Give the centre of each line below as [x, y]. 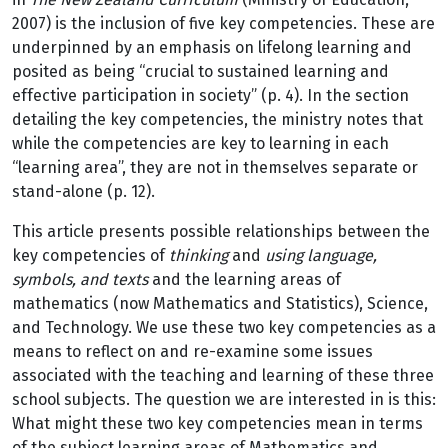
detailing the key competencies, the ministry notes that [217, 119]
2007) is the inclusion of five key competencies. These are [223, 23]
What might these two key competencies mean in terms [217, 423]
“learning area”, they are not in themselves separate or [215, 167]
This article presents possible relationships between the [221, 231]
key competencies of [90, 255]
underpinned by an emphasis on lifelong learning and [212, 47]
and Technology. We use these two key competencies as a [224, 327]
